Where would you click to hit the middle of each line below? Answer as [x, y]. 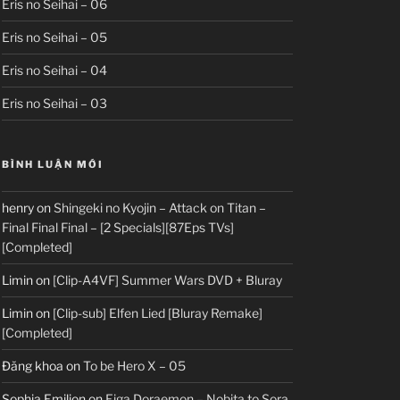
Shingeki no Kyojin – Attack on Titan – [160, 208]
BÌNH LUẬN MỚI [53, 165]
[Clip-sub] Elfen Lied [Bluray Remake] [158, 313]
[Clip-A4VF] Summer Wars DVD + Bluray [167, 280]
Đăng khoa [33, 366]
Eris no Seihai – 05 [54, 37]
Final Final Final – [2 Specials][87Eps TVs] [118, 228]
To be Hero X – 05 [134, 366]
